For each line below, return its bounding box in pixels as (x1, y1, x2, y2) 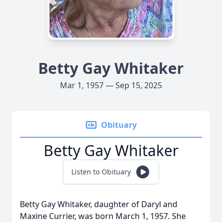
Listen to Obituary (71, 167, 131, 176)
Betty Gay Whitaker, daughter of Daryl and (20, 199, 177, 210)
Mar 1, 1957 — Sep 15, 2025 (60, 80, 162, 91)
